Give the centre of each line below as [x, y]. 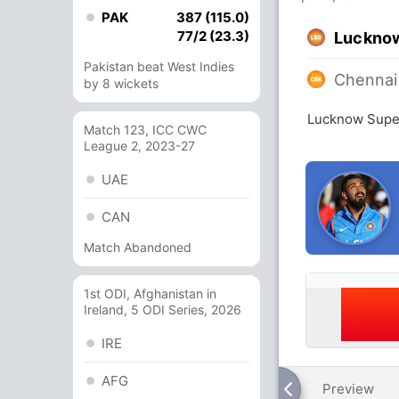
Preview [348, 389]
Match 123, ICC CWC [145, 130]
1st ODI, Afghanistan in [150, 293]
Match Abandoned [138, 247]
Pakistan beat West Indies [159, 66]
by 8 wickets [121, 83]
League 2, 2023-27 [139, 146]
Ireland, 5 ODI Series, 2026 [163, 309]
